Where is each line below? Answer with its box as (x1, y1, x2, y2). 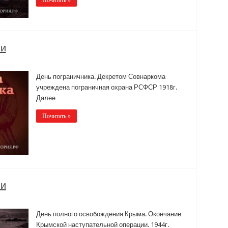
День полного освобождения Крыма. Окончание (36, 210, 181, 218)
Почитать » (42, 112, 71, 120)
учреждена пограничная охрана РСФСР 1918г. (36, 83, 177, 91)
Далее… (36, 94, 62, 102)
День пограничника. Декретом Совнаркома (36, 72, 165, 80)
